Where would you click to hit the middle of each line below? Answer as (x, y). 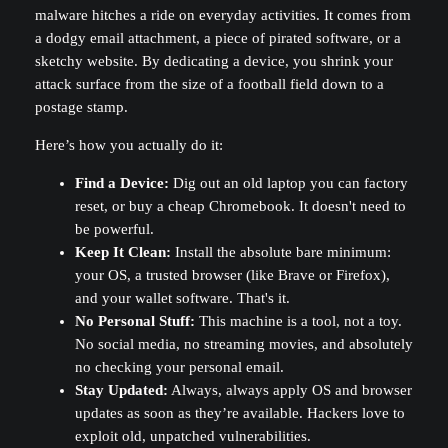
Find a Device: (121, 182)
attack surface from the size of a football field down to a (209, 84)
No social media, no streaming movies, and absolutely (243, 343)
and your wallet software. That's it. (182, 297)
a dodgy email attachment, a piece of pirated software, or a (217, 38)
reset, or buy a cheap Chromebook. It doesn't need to (240, 205)
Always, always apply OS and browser (289, 389)
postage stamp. (81, 107)
